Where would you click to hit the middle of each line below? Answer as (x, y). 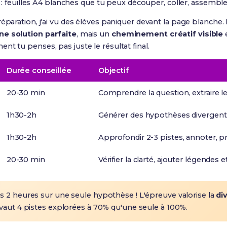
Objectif (113, 70)
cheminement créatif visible (167, 34)
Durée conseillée (39, 70)
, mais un (94, 34)
